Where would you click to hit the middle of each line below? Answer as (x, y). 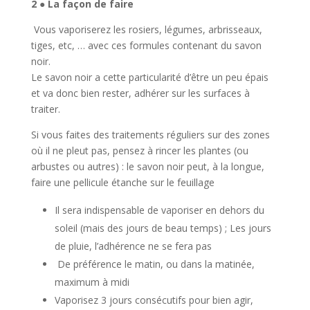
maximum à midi (92, 282)
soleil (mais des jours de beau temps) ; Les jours (163, 228)
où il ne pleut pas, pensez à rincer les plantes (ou (139, 151)
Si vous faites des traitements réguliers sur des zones (150, 135)
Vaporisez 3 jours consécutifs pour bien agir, (154, 300)
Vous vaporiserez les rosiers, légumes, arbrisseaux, (146, 30)
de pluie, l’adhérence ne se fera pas (134, 246)
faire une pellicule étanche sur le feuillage (122, 183)
